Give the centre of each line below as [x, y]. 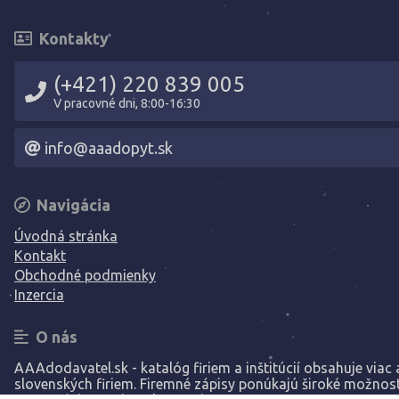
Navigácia [72, 205]
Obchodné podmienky [85, 275]
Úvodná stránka [66, 236]
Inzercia [39, 295]
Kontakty [72, 38]
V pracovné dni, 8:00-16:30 [127, 103]
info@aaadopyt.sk [107, 148]
